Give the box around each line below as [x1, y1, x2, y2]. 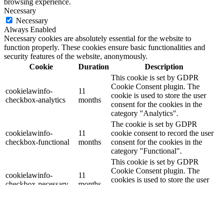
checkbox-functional [5, 138, 69, 147]
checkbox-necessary [5, 180, 68, 189]
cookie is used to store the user [111, 91, 206, 100]
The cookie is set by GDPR [111, 120, 197, 129]
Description [144, 62, 183, 71]
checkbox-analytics [5, 96, 65, 105]
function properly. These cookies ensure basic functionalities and [4, 43, 205, 52]
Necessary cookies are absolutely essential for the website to [4, 34, 191, 43]
